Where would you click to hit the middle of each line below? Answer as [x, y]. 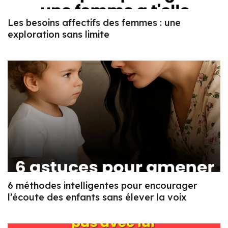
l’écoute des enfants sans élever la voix [97, 197]
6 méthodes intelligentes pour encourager [102, 186]
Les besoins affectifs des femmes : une [94, 22]
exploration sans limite [59, 34]
